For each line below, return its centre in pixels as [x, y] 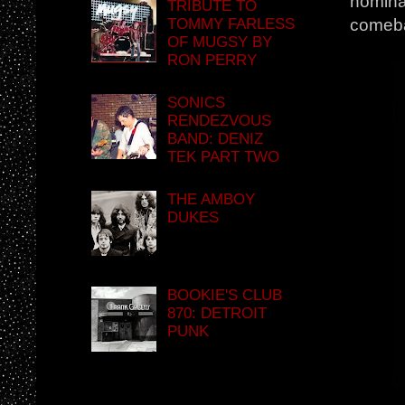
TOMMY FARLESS [231, 24]
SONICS [197, 102]
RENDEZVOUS [220, 120]
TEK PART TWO [224, 156]
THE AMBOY [212, 199]
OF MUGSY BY [220, 42]
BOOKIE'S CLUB [225, 295]
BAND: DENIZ [216, 138]
